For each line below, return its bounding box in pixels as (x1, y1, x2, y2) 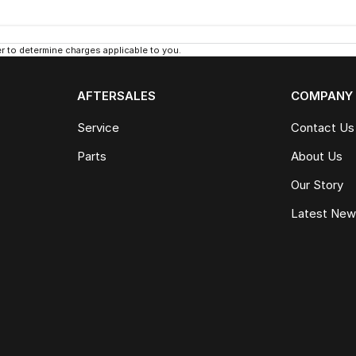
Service (76, 120, 119, 136)
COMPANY (291, 88, 354, 104)
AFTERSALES (76, 88, 156, 104)
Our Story (291, 177, 344, 193)
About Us (291, 149, 343, 164)
